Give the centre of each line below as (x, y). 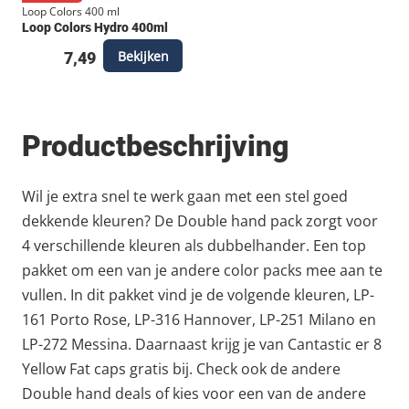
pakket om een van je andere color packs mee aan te (202, 270)
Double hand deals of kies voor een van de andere (194, 393)
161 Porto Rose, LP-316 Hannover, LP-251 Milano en (199, 320)
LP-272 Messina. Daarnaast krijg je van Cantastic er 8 (202, 344)
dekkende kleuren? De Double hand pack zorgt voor (200, 221)
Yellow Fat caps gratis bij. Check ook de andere (181, 369)
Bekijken (143, 56)
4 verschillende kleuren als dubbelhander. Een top (194, 246)
